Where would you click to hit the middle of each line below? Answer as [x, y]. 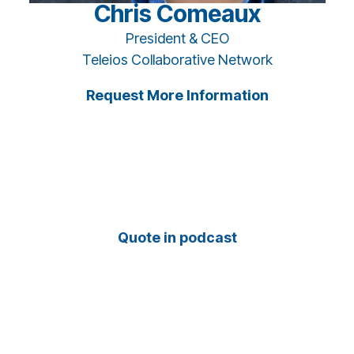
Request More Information [177, 96]
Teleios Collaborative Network [177, 60]
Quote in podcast [177, 238]
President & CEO [177, 39]
